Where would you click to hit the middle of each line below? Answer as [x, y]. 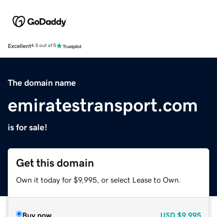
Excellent [19, 46]
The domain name [42, 83]
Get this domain [55, 163]
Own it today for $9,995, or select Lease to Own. [99, 179]
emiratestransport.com [103, 105]
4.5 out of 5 [44, 46]
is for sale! [28, 127]
